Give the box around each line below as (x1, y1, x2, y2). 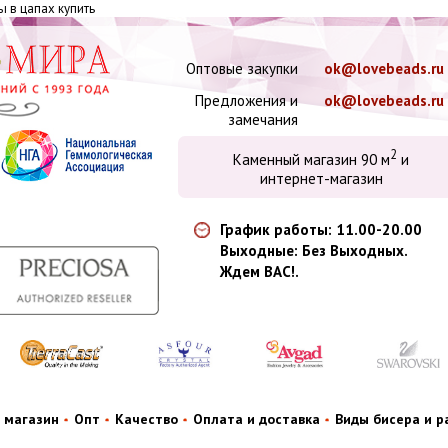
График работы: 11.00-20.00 (220, 220, 422, 239)
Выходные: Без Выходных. (220, 241, 408, 260)
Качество (115, 410, 178, 429)
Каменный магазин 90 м (233, 150, 390, 169)
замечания (228, 110, 298, 129)
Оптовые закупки (186, 59, 298, 78)
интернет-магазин (259, 169, 383, 188)
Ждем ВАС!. (220, 262, 299, 281)
